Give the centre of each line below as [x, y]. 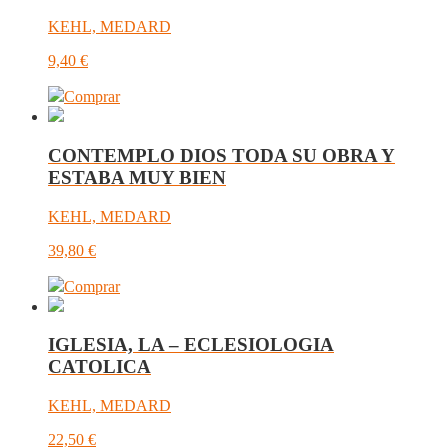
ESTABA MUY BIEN [137, 177]
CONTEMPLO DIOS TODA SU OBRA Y [221, 155]
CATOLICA [99, 367]
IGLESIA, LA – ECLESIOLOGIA [191, 345]
